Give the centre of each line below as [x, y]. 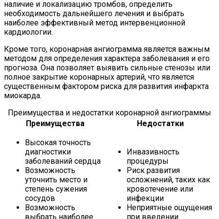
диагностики [48, 152]
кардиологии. [28, 32]
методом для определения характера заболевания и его [107, 58]
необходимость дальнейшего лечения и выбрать [94, 13]
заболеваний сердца [63, 161]
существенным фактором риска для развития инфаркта [106, 86]
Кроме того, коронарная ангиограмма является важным [107, 49]
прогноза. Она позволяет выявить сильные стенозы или [107, 67]
